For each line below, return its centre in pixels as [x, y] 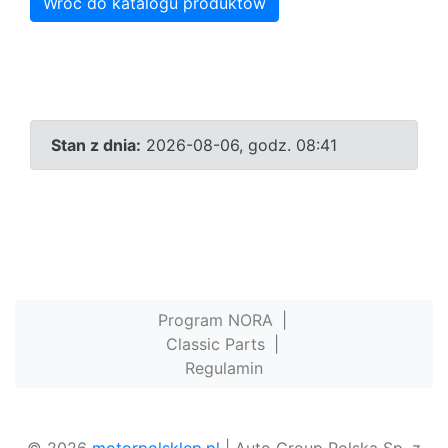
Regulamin [224, 368]
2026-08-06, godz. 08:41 [239, 145]
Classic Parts [215, 344]
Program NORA [215, 320]
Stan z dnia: [96, 145]
